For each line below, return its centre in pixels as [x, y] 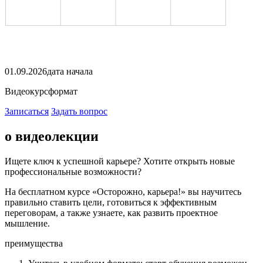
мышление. [27, 223]
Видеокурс [26, 91]
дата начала [70, 71]
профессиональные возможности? [73, 171]
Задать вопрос [79, 111]
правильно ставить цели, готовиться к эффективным [111, 202]
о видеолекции [52, 136]
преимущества [34, 243]
